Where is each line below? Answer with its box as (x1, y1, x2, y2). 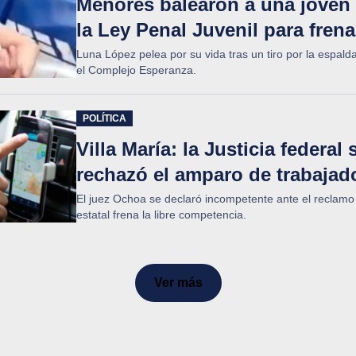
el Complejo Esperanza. (76, 64, 196, 76)
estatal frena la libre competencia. (76, 208, 246, 221)
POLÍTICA (83, 113, 126, 124)
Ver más (153, 276, 203, 289)
